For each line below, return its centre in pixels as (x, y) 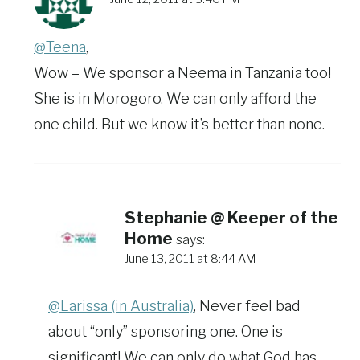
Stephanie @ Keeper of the (231, 217)
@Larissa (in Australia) (121, 306)
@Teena (60, 47)
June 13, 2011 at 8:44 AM (190, 258)
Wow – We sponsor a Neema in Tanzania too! (182, 72)
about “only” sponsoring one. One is (166, 332)
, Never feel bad (247, 306)
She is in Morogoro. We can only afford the (175, 98)
